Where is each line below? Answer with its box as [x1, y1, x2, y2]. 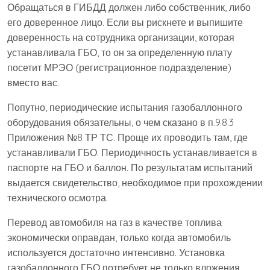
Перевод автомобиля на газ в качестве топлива [7, 216, 222, 229]
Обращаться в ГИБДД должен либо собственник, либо [7, 1, 251, 14]
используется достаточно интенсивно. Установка [7, 246, 225, 259]
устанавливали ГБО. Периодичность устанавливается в [7, 146, 257, 159]
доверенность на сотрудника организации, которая [7, 31, 234, 44]
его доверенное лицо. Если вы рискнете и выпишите [7, 16, 243, 29]
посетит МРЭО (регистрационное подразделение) [7, 61, 231, 74]
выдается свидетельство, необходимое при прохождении [7, 177, 263, 189]
